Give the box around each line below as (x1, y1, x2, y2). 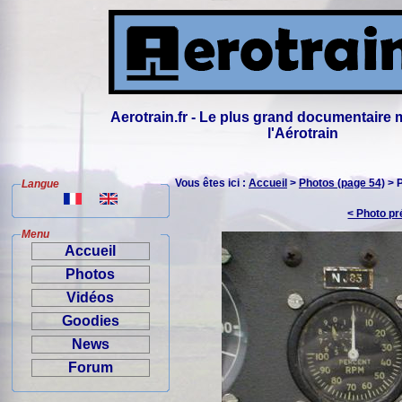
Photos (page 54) (299, 177, 385, 189)
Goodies (62, 313, 119, 328)
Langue (22, 178, 59, 190)
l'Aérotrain (267, 126, 339, 141)
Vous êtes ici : (175, 177, 249, 189)
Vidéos (66, 290, 115, 305)
